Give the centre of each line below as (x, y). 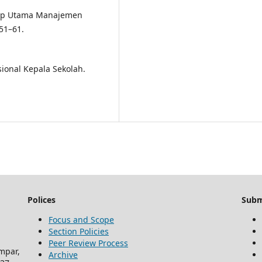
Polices (42, 200)
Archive (63, 255)
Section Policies (79, 232)
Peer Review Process (88, 243)
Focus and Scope (81, 220)
